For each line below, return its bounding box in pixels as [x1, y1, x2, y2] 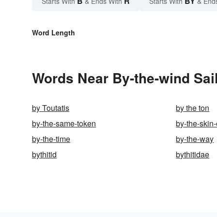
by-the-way [176, 133, 214, 144]
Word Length [32, 27, 75, 37]
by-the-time [32, 133, 70, 144]
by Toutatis [32, 102, 69, 113]
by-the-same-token [32, 117, 96, 129]
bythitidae [176, 148, 210, 160]
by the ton [176, 102, 210, 113]
